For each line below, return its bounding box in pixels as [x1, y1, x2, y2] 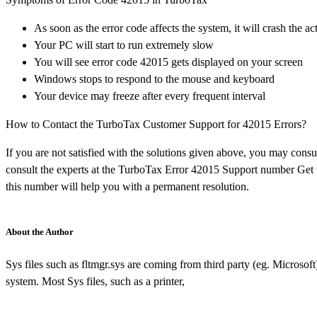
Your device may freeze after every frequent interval [34, 89, 265, 102]
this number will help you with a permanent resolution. [6, 180, 249, 192]
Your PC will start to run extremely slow [34, 38, 214, 51]
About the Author [6, 226, 74, 237]
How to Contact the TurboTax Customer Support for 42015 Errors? [6, 117, 306, 130]
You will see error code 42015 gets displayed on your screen [34, 55, 303, 68]
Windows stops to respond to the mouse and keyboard [34, 72, 275, 85]
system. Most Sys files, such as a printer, [6, 275, 185, 287]
